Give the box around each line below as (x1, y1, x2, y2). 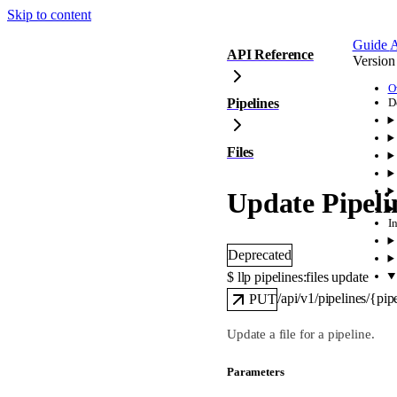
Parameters (227, 365, 284, 379)
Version (352, 53, 395, 68)
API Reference (227, 47, 314, 62)
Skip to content (7, 7, 91, 22)
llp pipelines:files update (237, 269, 369, 284)
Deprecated (228, 246, 292, 262)
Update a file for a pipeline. (227, 326, 375, 341)
